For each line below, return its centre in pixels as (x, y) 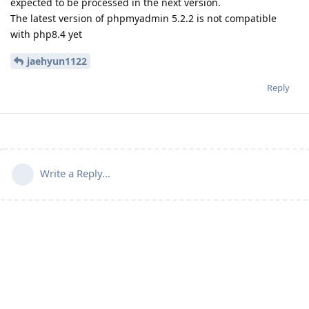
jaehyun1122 (57, 61)
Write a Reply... (75, 173)
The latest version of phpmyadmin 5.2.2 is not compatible (143, 18)
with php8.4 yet (46, 34)
